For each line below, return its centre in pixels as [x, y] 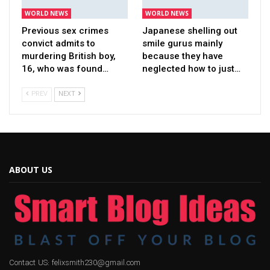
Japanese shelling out [190, 30]
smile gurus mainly [182, 43]
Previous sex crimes [65, 30]
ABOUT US [31, 169]
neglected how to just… [191, 68]
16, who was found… [65, 68]
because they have [183, 56]
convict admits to [58, 43]
